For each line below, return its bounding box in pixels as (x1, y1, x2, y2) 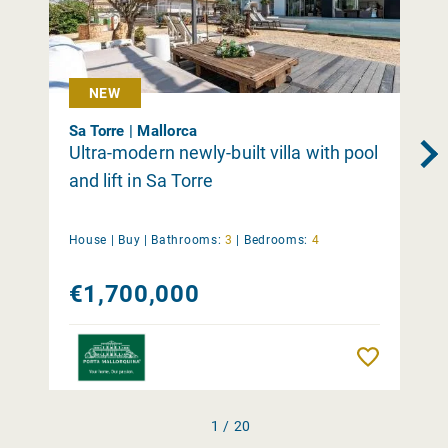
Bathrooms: (151, 232, 222, 247)
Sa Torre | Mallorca (68, 121, 198, 140)
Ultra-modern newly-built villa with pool (68, 141, 379, 163)
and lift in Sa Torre (68, 169, 214, 191)
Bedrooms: (243, 232, 309, 247)
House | (68, 232, 115, 247)
